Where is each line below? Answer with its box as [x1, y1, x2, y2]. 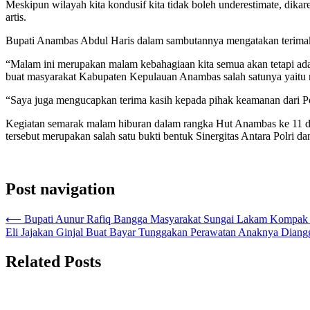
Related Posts [6, 252, 101, 271]
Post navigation [6, 179, 115, 198]
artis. [6, 10, 26, 23]
